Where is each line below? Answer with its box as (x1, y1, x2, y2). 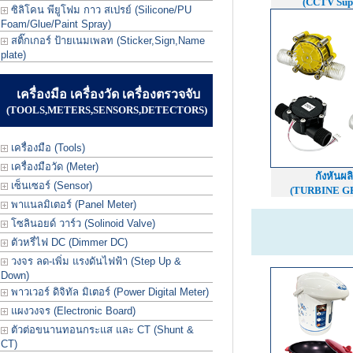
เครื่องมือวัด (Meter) (8, 161, 98, 173)
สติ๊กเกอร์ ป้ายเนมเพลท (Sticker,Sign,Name (8, 35, 205, 46)
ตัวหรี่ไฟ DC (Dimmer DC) (8, 236, 128, 248)
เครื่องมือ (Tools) (8, 142, 85, 154)
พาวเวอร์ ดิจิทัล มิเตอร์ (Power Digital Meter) (8, 286, 209, 298)
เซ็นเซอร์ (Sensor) (8, 180, 92, 191)
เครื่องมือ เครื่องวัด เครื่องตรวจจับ (16, 87, 200, 101)
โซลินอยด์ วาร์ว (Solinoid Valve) (8, 217, 155, 229)
